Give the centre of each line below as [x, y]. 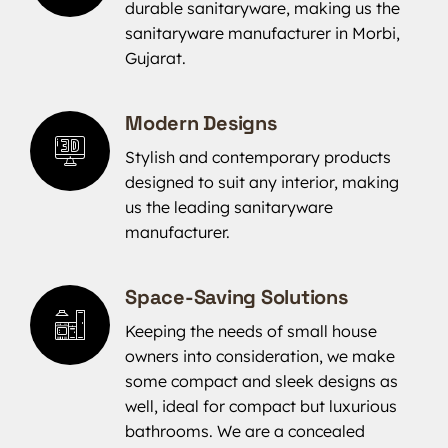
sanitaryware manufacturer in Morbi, [262, 32]
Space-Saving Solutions [236, 296]
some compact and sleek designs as [261, 380]
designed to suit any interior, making [262, 181]
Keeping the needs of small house [251, 330]
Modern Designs [201, 122]
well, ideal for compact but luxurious [261, 405]
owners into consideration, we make [260, 355]
